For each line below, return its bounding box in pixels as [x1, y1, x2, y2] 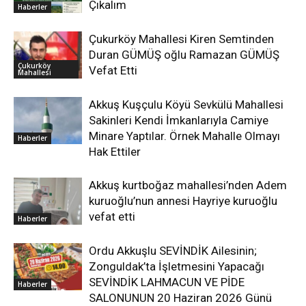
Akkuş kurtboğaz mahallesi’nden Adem [89, 178, 287, 192]
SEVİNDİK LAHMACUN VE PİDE [89, 275, 245, 289]
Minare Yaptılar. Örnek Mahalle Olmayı [89, 129, 280, 143]
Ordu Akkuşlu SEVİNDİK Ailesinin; [89, 244, 257, 258]
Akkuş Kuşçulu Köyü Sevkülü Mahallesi [89, 98, 283, 111]
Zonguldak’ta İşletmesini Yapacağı [89, 260, 264, 273]
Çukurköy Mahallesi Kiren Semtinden [89, 32, 274, 46]
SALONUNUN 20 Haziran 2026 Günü [89, 291, 272, 305]
